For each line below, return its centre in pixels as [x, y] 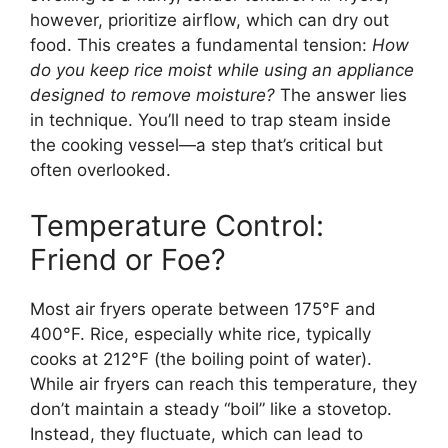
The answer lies [341, 95]
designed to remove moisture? [152, 95]
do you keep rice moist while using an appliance [222, 70]
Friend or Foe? [128, 259]
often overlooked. [100, 170]
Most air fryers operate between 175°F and [203, 308]
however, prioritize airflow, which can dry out [209, 20]
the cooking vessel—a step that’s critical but [206, 145]
